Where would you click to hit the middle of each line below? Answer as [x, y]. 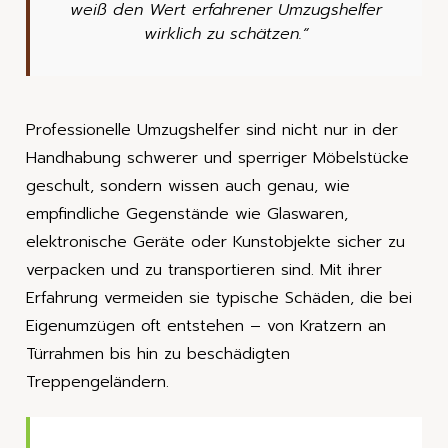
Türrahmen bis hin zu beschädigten [158, 353]
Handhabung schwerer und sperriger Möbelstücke [217, 157]
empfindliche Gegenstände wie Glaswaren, [187, 213]
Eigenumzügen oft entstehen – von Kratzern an [206, 325]
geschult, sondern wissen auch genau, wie [188, 185]
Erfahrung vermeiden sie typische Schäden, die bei [219, 297]
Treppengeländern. [97, 381]
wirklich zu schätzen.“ [226, 33]
